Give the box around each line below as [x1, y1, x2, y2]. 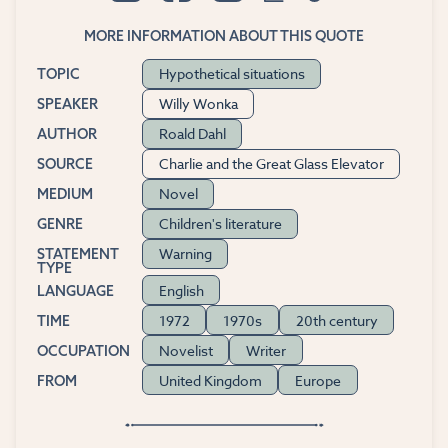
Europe [295, 370, 342, 390]
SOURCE [36, 155, 93, 174]
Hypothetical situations [158, 64, 305, 84]
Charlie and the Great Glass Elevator [158, 154, 384, 174]
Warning [158, 244, 212, 264]
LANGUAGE [36, 281, 114, 300]
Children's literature [158, 214, 282, 234]
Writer [246, 340, 287, 360]
